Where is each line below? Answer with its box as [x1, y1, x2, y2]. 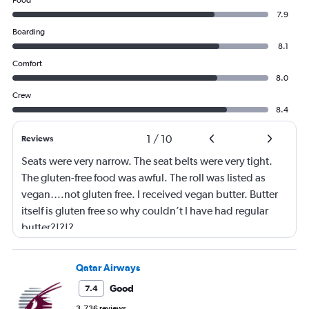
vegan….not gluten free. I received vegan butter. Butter [21, 188, 278, 201]
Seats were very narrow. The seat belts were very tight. [21, 154, 272, 168]
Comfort [12, 59, 42, 68]
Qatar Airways [76, 262, 140, 273]
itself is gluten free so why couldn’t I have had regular [21, 204, 268, 217]
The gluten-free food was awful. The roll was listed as [21, 171, 266, 184]
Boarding [12, 27, 45, 37]
